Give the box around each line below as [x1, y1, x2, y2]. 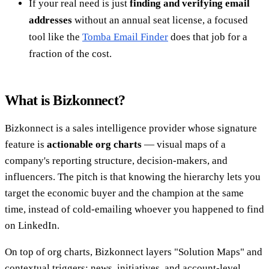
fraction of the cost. [29, 47, 112, 59]
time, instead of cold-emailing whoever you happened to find [5, 203, 264, 215]
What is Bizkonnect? [5, 92, 125, 108]
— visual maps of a [142, 138, 226, 150]
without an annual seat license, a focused [72, 14, 248, 26]
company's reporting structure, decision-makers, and [5, 154, 228, 166]
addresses [29, 14, 72, 26]
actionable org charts [47, 138, 142, 150]
